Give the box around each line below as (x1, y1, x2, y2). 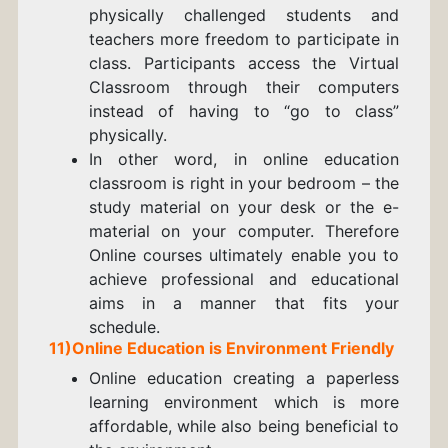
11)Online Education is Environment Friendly (48, 338, 394, 359)
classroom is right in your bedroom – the (88, 173, 400, 194)
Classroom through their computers (88, 77, 400, 98)
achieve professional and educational (88, 269, 400, 290)
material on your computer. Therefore (88, 221, 400, 242)
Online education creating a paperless (88, 368, 400, 389)
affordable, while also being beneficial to (88, 416, 400, 437)
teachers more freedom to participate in (88, 29, 400, 50)
